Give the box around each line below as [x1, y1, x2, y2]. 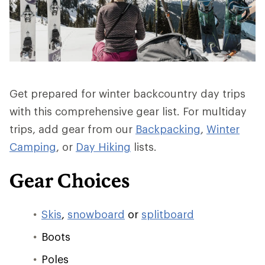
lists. [131, 140, 157, 153]
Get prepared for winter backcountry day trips [9, 87, 245, 100]
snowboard [67, 208, 125, 221]
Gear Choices [9, 169, 130, 192]
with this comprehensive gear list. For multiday [9, 105, 247, 118]
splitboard [141, 208, 194, 221]
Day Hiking [76, 140, 131, 153]
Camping [9, 140, 56, 153]
